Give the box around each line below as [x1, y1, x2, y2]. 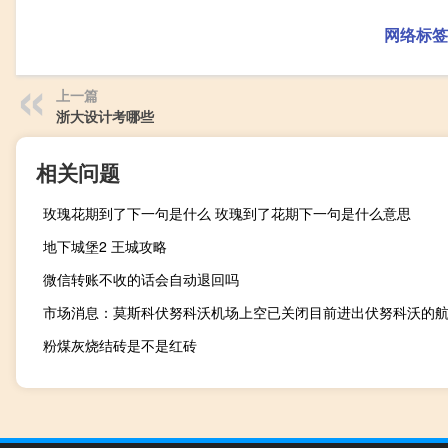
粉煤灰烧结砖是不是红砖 [43, 335, 197, 356]
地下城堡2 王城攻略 [43, 236, 167, 257]
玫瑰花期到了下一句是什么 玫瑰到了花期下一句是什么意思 [43, 203, 411, 224]
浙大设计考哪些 [56, 106, 154, 127]
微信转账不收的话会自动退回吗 [43, 269, 239, 290]
